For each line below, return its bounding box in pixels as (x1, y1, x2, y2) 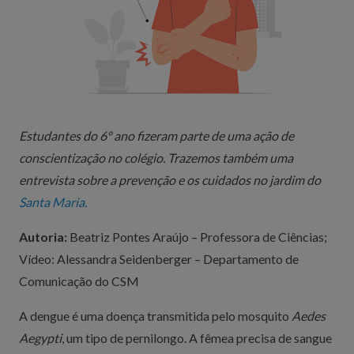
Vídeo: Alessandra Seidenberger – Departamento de (19, 251, 299, 266)
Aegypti (19, 330, 62, 345)
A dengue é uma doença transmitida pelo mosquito (19, 308, 292, 323)
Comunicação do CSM (19, 273, 139, 288)
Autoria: (19, 229, 70, 244)
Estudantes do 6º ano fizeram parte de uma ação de (19, 128, 294, 143)
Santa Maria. (19, 194, 87, 209)
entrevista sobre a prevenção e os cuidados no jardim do (19, 172, 321, 187)
